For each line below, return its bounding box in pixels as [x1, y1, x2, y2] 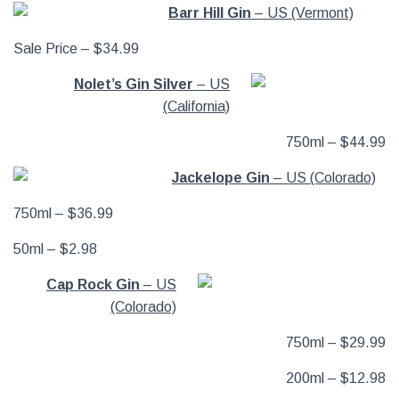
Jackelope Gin [172, 170, 270, 185]
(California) [163, 99, 230, 114]
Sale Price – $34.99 [13, 41, 139, 56]
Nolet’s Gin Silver [74, 77, 193, 92]
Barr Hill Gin [168, 5, 251, 20]
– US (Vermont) [251, 5, 354, 20]
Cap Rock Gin [46, 277, 140, 292]
